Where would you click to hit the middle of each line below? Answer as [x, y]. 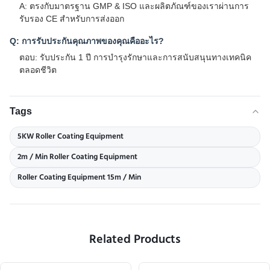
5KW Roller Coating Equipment [71, 137]
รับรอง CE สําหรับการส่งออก [72, 18]
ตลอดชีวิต [38, 70]
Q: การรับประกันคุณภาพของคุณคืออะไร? [87, 41]
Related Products [135, 240]
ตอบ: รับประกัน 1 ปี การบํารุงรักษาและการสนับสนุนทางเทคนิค [135, 57]
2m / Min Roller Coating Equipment [77, 157]
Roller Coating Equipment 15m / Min [79, 177]
